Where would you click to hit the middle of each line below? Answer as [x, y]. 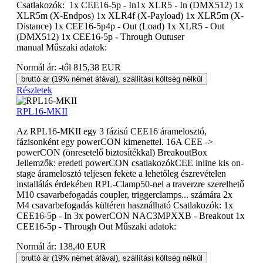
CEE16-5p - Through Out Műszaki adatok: [96, 226]
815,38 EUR [97, 67]
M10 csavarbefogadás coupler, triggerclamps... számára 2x [124, 194]
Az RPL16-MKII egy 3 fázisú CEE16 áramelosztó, [112, 131]
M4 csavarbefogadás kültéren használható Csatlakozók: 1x [125, 205]
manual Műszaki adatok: [62, 47]
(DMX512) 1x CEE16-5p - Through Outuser [100, 36]
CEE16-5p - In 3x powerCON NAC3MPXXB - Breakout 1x [131, 215]
